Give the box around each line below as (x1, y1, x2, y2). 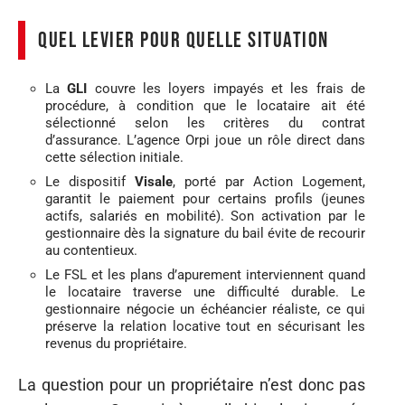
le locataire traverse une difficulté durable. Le (45, 283, 365, 300)
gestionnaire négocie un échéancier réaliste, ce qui (45, 300, 365, 317)
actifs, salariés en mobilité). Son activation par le (45, 207, 365, 224)
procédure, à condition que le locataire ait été (45, 97, 365, 114)
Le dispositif (45, 173, 135, 190)
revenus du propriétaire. (45, 334, 187, 352)
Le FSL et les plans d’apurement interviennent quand (45, 266, 365, 283)
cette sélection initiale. (45, 148, 184, 165)
